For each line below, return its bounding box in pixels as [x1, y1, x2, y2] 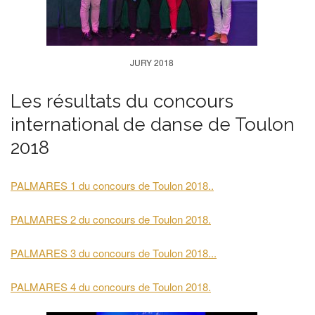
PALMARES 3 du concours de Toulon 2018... [11, 245, 217, 260]
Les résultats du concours [11, 91, 233, 112]
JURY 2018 [129, 56, 174, 68]
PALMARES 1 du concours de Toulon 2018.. [11, 178, 214, 193]
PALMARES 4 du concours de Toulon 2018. [11, 279, 211, 294]
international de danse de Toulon [11, 114, 295, 135]
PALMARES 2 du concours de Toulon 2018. [11, 212, 211, 226]
